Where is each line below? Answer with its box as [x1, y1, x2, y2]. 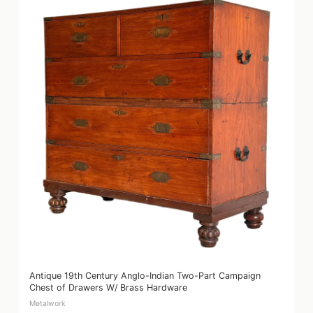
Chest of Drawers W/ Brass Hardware [29, 282, 187, 293]
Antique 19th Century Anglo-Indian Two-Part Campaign [29, 270, 261, 281]
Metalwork [29, 298, 66, 308]
